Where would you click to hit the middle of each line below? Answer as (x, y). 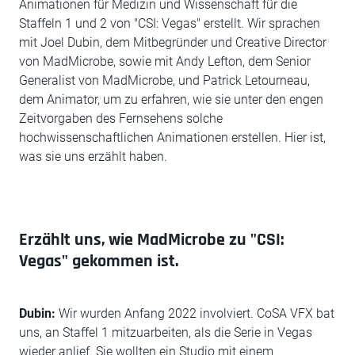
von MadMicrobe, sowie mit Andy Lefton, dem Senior (165, 61)
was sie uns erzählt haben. (93, 157)
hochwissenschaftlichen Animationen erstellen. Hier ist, (172, 137)
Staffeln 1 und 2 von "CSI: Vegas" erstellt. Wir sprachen (170, 23)
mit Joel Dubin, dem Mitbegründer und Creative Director (173, 42)
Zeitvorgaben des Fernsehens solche (121, 118)
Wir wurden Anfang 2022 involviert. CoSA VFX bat (195, 313)
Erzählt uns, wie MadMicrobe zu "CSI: (151, 240)
